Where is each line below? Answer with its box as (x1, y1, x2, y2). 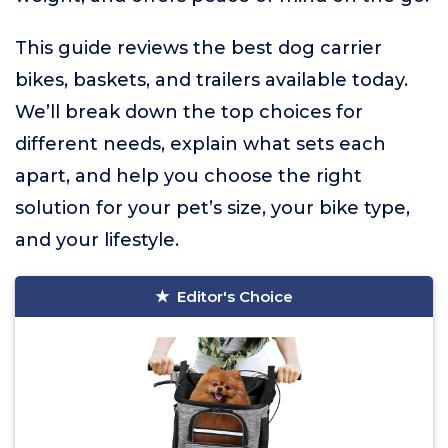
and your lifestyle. (15, 229, 179, 251)
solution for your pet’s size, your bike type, (15, 197, 410, 219)
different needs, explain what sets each (15, 133, 386, 155)
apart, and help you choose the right (15, 165, 362, 187)
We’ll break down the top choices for (15, 101, 363, 123)
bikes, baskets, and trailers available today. (15, 69, 408, 91)
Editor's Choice (177, 287, 293, 306)
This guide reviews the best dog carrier (15, 37, 382, 59)
